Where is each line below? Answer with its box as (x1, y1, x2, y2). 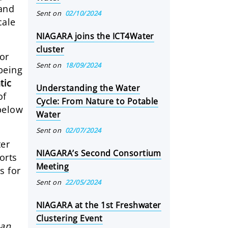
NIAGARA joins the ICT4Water (36, 31, 154, 42)
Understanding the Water (36, 82, 140, 94)
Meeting (36, 161, 69, 172)
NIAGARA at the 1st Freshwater (36, 199, 161, 211)
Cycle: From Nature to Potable (36, 96, 158, 107)
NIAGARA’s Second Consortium (36, 148, 161, 159)
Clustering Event (36, 213, 103, 224)
